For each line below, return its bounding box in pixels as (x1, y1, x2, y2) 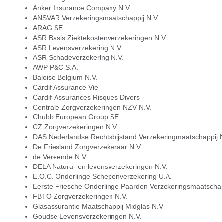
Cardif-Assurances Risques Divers (32, 93, 140, 101)
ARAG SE (32, 24, 63, 32)
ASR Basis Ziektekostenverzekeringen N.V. (32, 34, 167, 42)
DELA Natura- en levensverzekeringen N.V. (32, 163, 167, 170)
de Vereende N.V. (32, 153, 88, 161)
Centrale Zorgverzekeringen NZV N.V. (32, 103, 152, 111)
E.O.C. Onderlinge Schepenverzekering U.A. (32, 172, 172, 180)
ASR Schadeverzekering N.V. (32, 54, 124, 61)
